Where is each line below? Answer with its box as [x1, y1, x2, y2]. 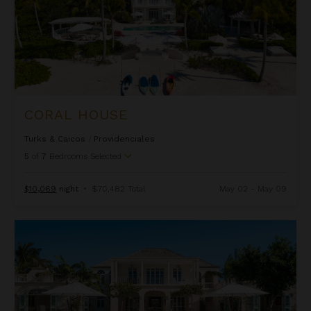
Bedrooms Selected [49, 151, 122, 162]
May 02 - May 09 [219, 184, 287, 194]
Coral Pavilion [14, 220, 77, 232]
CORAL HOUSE [24, 106, 129, 124]
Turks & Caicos [24, 134, 86, 144]
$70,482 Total [92, 184, 146, 194]
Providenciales [94, 134, 155, 144]
